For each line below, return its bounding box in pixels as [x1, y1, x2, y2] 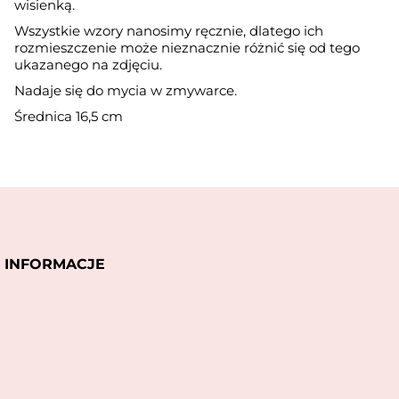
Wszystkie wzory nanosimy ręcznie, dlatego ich [14, 22, 324, 40]
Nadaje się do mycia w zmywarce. [14, 82, 238, 100]
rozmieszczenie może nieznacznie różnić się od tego [14, 39, 361, 57]
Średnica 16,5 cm [14, 108, 124, 126]
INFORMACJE [4, 256, 105, 273]
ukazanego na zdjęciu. [14, 56, 167, 74]
